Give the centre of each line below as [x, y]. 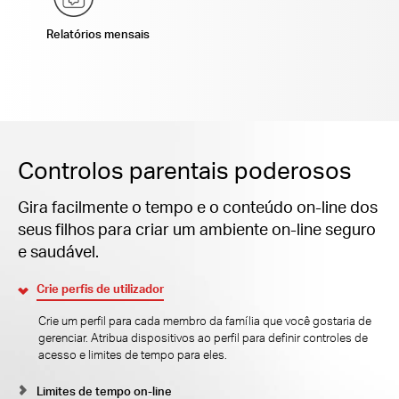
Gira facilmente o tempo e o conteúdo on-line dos [198, 206]
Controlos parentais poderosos [185, 169]
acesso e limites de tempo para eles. [132, 355]
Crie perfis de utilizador [100, 288]
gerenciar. [64, 338]
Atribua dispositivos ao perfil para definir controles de [229, 338]
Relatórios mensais [98, 34]
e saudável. [58, 250]
